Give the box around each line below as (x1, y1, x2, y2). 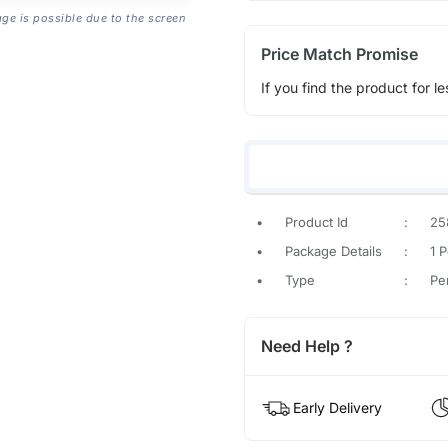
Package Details (284, 242, 382, 259)
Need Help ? (260, 335, 353, 356)
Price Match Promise (260, 44, 418, 65)
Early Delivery (292, 398, 382, 416)
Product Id (284, 213, 348, 230)
